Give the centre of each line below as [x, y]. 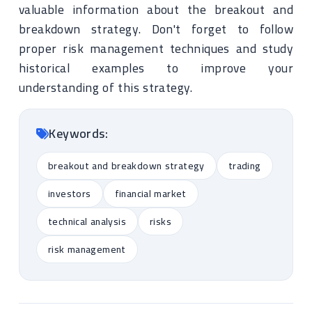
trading [244, 166]
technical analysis [87, 221]
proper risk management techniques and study [156, 48]
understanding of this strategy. [106, 87]
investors [70, 194]
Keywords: [79, 133]
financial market [150, 194]
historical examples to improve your [156, 68]
